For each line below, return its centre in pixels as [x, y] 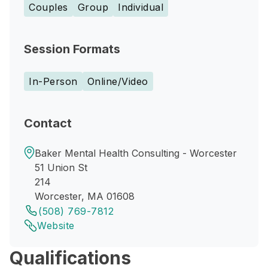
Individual [141, 7]
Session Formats [72, 49]
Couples [48, 7]
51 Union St [61, 167]
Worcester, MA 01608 [85, 196]
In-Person [53, 81]
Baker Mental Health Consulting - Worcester [136, 153]
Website [56, 226]
